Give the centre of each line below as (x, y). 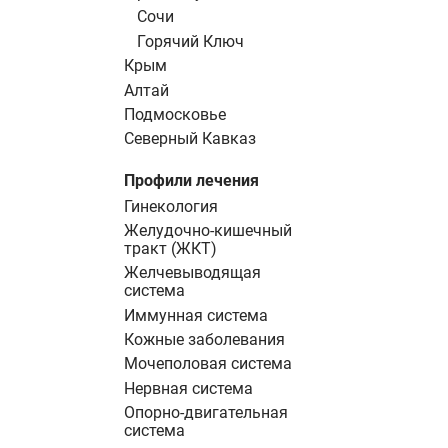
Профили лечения (191, 180)
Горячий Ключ (190, 41)
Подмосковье (175, 114)
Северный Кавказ (190, 139)
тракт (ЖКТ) (170, 248)
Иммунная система (196, 315)
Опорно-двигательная (206, 413)
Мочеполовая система (208, 364)
